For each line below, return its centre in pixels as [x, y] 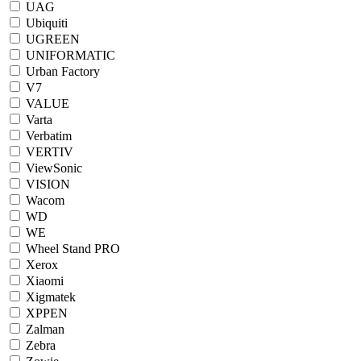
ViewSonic [54, 168]
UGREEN [53, 39]
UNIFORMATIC [71, 55]
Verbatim [49, 135]
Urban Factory [63, 71]
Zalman [45, 329]
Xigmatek [51, 297]
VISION [48, 184]
